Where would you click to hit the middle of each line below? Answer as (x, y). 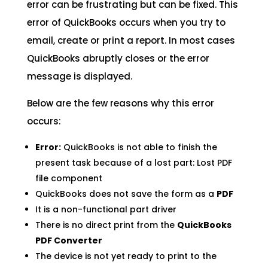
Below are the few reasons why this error (120, 103)
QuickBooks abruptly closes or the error (118, 59)
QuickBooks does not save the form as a (126, 194)
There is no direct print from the (106, 225)
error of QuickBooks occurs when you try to (126, 23)
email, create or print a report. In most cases (131, 41)
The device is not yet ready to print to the (126, 256)
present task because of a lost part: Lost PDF (133, 163)
